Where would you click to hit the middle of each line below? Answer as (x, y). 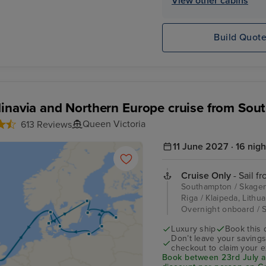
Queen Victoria (114, 124)
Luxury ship (194, 229)
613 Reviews (46, 124)
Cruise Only (206, 175)
